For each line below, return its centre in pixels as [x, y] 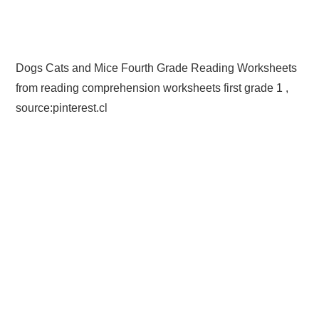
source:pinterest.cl [62, 108]
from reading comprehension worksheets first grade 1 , [152, 88]
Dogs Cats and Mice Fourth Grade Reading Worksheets [157, 68]
